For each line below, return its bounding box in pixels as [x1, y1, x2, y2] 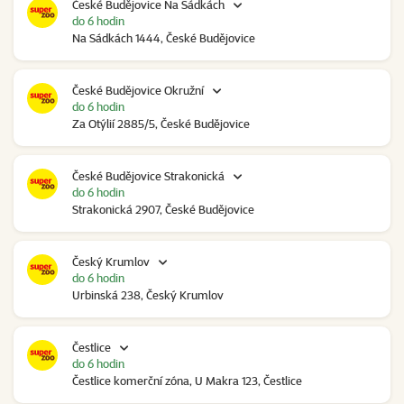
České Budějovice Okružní [72, 83, 204, 98]
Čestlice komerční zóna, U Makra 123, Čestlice [72, 373, 302, 389]
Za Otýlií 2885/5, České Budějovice [72, 116, 250, 132]
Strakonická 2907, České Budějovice [72, 202, 254, 217]
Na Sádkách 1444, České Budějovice [72, 31, 255, 46]
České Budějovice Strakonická [72, 169, 225, 184]
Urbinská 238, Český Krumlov [72, 288, 224, 303]
